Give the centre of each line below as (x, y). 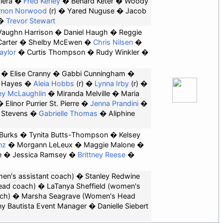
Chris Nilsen (113, 42)
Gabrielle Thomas (68, 113)
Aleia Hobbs (54, 84)
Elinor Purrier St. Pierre (42, 104)
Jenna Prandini (114, 104)
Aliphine (122, 113)
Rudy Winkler (117, 52)
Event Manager (60, 206)
